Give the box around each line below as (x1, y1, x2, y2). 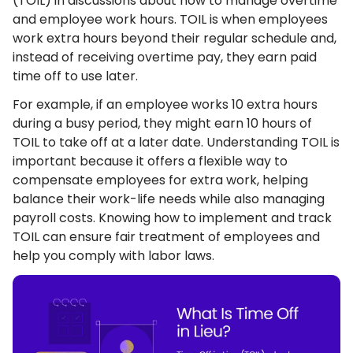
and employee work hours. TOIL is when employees (13, 10, 328, 28)
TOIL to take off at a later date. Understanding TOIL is (13, 133, 340, 151)
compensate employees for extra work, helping (13, 171, 308, 189)
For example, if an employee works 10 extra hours (13, 95, 318, 113)
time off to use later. (13, 67, 141, 85)
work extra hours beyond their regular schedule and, (13, 29, 336, 47)
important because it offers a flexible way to (13, 152, 288, 170)
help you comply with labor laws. (13, 247, 214, 265)
